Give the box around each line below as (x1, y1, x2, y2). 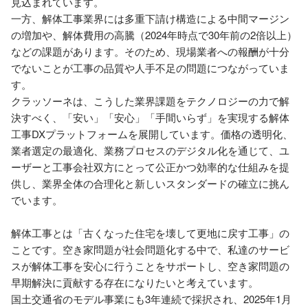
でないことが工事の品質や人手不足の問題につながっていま (11, 60, 289, 75)
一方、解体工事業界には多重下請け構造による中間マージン (11, 11, 289, 25)
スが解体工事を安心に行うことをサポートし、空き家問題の (11, 258, 289, 273)
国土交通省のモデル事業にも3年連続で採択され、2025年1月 (11, 291, 291, 306)
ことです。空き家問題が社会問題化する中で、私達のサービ (11, 242, 289, 256)
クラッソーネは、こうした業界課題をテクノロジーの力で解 (11, 93, 289, 108)
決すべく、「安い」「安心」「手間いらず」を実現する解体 (11, 110, 289, 124)
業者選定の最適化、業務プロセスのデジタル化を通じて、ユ (11, 143, 289, 157)
